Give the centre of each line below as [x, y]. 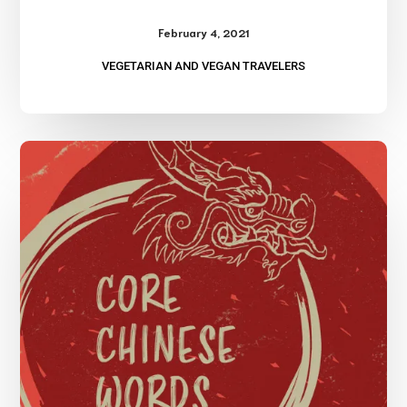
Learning [229, 154]
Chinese [228, 181]
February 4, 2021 [203, 33]
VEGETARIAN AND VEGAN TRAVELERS [203, 66]
